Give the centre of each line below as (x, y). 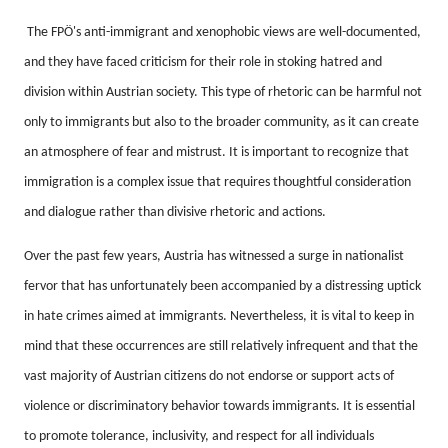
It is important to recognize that (319, 152)
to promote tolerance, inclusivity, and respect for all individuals (199, 436)
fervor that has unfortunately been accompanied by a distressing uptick (222, 286)
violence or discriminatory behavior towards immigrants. (183, 406)
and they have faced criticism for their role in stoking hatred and (203, 62)
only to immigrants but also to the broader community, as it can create (221, 122)
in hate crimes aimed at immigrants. (127, 316)
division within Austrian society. (112, 92)
